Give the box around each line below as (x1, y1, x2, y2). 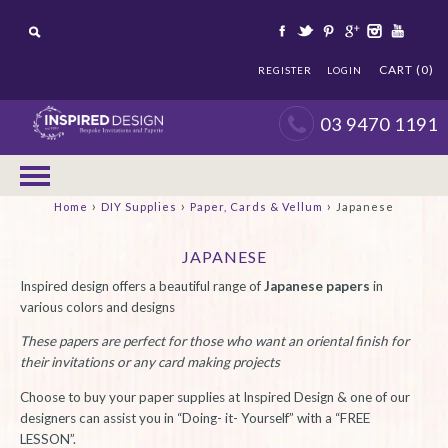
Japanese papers (264, 277, 370, 294)
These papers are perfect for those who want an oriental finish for (20, 333, 409, 350)
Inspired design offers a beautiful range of (20, 277, 264, 294)
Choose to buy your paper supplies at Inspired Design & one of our (20, 388, 410, 405)
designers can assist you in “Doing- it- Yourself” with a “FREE (20, 409, 370, 426)
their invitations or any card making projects (20, 354, 280, 371)
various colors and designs (20, 298, 178, 315)
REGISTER (258, 64, 312, 76)
